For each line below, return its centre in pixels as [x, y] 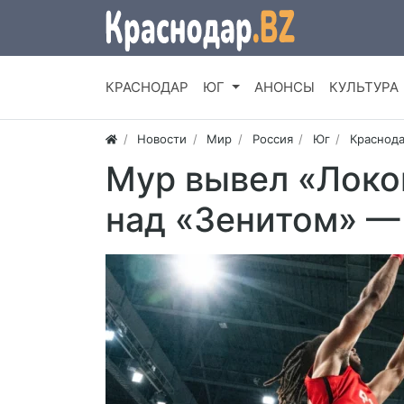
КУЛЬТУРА [363, 87]
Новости [162, 139]
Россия [272, 139]
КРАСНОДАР [147, 87]
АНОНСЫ [284, 87]
